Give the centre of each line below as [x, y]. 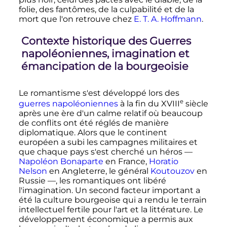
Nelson [33, 171]
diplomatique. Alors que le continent [93, 132]
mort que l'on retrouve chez [76, 19]
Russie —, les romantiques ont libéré [92, 180]
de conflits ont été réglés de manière [93, 123]
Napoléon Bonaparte [61, 161]
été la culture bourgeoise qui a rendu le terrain [112, 200]
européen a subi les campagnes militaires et [108, 142]
